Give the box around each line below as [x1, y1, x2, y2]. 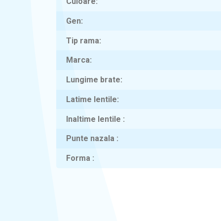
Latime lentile [66, 94, 117, 104]
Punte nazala [66, 134, 116, 144]
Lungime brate [66, 75, 120, 85]
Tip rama [66, 36, 99, 45]
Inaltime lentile [66, 114, 123, 124]
